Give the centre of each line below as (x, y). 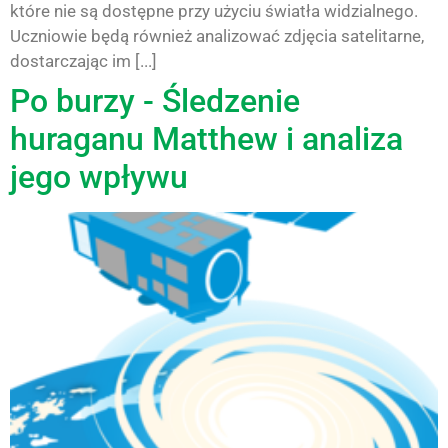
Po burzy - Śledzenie (155, 100)
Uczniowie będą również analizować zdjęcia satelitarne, (217, 35)
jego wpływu (99, 176)
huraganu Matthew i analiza (206, 138)
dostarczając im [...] (83, 60)
